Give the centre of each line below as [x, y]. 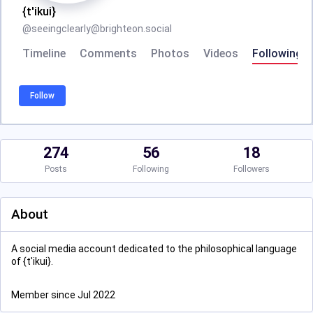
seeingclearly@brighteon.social [102, 29]
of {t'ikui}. [32, 261]
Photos [170, 53]
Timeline [44, 53]
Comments [108, 53]
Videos [221, 53]
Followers [252, 169]
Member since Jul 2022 [63, 295]
